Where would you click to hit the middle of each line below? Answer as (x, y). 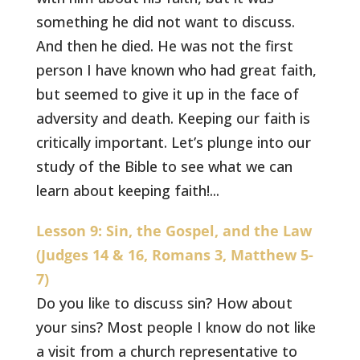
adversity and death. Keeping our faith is (174, 118)
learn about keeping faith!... (128, 190)
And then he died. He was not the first (165, 46)
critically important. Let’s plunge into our (174, 142)
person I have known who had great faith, (177, 70)
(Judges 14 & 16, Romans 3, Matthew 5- (175, 255)
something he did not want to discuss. (166, 22)
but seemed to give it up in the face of (168, 94)
